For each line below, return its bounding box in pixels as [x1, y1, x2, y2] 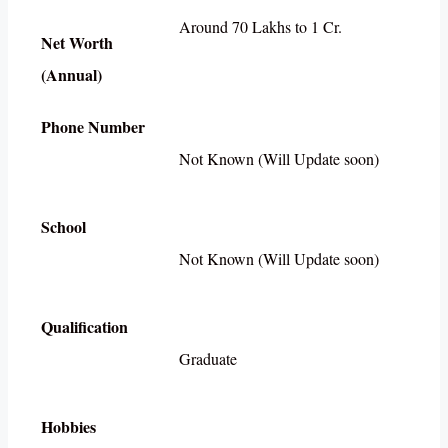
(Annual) [41, 63, 102, 87]
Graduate [179, 348, 237, 370]
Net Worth [41, 31, 113, 55]
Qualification [41, 315, 133, 339]
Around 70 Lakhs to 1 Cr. [179, 16, 342, 38]
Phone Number [41, 115, 145, 139]
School [41, 215, 86, 239]
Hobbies [41, 415, 156, 439]
